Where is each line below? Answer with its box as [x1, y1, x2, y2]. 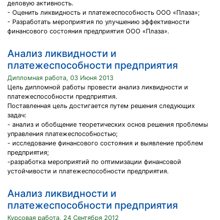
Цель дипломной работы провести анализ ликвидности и [7, 83, 188, 91]
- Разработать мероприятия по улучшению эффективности [7, 18, 190, 26]
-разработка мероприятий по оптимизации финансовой [7, 158, 181, 165]
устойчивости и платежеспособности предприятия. [7, 167, 169, 175]
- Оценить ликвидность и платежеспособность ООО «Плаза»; [7, 9, 200, 16]
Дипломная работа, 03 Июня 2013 [7, 74, 113, 82]
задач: [7, 111, 27, 119]
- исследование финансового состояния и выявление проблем [7, 139, 203, 147]
